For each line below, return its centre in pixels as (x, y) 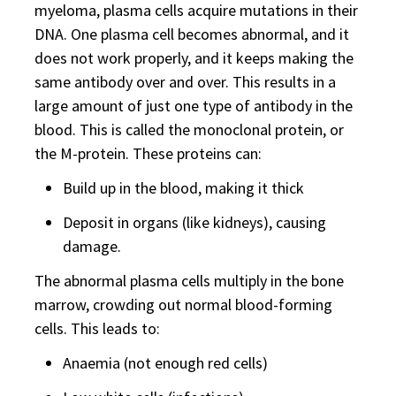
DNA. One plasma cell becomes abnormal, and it (192, 34)
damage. (92, 246)
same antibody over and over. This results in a (185, 82)
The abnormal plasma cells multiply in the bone (189, 281)
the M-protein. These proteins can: (148, 153)
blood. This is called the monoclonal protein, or (189, 129)
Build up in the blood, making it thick (183, 188)
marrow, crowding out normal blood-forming (183, 305)
